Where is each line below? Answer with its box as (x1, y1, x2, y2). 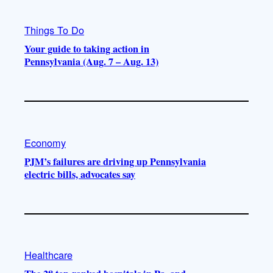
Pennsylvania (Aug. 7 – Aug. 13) (24, 54, 158, 69)
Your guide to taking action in (24, 41, 149, 57)
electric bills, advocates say (24, 166, 135, 182)
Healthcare (24, 247, 73, 263)
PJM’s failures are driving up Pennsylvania (24, 154, 206, 169)
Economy (24, 135, 66, 150)
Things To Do (24, 23, 84, 38)
